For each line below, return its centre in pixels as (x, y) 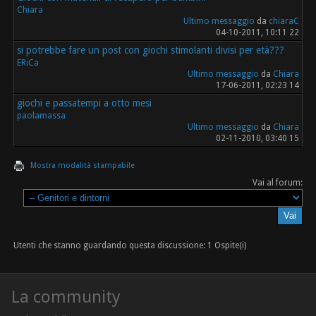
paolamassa (42, 115)
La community (66, 297)
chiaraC (284, 21)
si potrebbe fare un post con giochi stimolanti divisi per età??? (151, 50)
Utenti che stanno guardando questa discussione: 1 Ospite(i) (130, 245)
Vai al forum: (277, 182)
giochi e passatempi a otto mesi (85, 103)
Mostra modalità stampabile (83, 165)
